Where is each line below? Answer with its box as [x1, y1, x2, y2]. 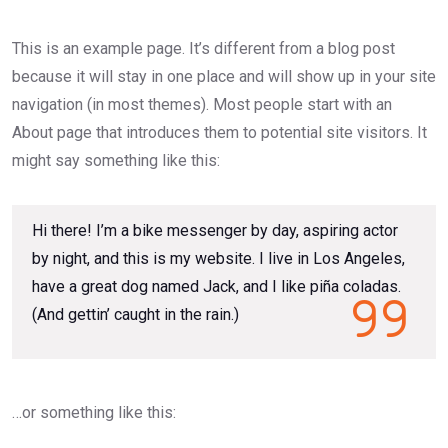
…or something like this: [12, 402, 176, 422]
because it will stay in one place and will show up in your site [12, 66, 436, 86]
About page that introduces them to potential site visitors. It [12, 122, 427, 142]
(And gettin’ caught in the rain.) [32, 304, 239, 324]
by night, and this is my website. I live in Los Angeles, [32, 248, 405, 268]
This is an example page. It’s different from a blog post [12, 38, 395, 58]
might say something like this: [12, 150, 220, 170]
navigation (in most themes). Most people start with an [12, 94, 392, 114]
